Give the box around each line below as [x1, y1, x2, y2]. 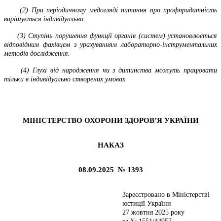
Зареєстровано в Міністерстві [122, 190, 210, 198]
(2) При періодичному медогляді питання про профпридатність [4, 6, 217, 14]
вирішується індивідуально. [4, 15, 85, 23]
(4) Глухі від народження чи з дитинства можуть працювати [4, 66, 217, 74]
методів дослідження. [4, 49, 70, 57]
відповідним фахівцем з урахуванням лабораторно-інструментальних [4, 40, 217, 48]
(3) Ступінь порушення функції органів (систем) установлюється [4, 32, 217, 39]
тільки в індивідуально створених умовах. [4, 75, 127, 83]
